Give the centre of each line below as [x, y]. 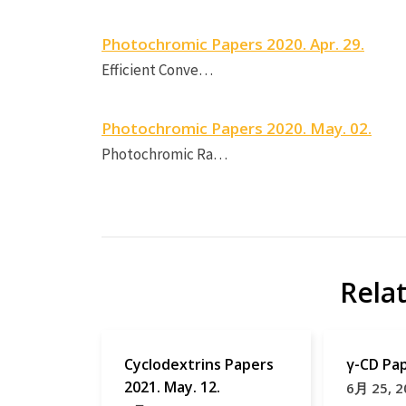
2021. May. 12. [172, 387]
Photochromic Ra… [164, 154]
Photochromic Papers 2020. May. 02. [237, 128]
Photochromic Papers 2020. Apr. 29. [233, 43]
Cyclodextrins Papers [199, 364]
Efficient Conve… [157, 69]
